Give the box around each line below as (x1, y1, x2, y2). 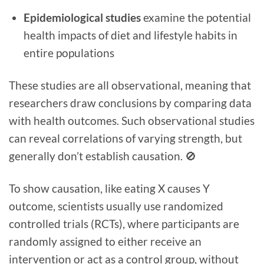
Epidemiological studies (23, 11, 143, 25)
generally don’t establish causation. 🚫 (9, 149, 199, 163)
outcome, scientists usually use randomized (9, 199, 223, 213)
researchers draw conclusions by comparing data (9, 96, 252, 110)
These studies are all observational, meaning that (9, 78, 251, 93)
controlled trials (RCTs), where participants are (9, 217, 239, 231)
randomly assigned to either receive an (9, 235, 202, 249)
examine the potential (143, 11, 251, 25)
